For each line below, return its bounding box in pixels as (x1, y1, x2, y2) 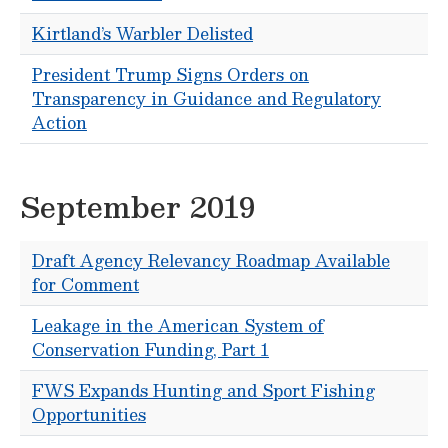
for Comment (32, 271, 139, 298)
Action (32, 109, 87, 136)
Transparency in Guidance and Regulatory (32, 85, 381, 112)
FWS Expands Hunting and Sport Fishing (32, 377, 375, 404)
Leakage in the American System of (32, 312, 324, 339)
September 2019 (20, 182, 255, 230)
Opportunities (32, 401, 146, 428)
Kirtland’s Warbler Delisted (32, 20, 253, 47)
